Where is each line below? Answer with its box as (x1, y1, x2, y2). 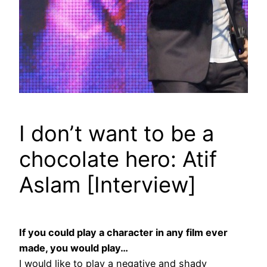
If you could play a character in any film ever (19, 226, 228, 239)
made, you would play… (19, 242, 128, 254)
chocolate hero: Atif (19, 146, 217, 173)
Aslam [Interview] (19, 172, 196, 198)
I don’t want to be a (19, 120, 214, 147)
